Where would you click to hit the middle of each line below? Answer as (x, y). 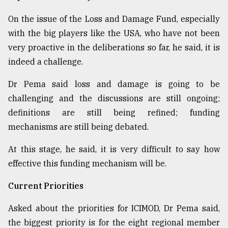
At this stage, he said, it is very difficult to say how (114, 149)
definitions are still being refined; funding (114, 113)
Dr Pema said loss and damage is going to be (114, 84)
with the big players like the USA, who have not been (114, 33)
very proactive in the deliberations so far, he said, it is (114, 48)
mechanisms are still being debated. (78, 127)
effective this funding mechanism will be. (87, 164)
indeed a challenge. (46, 62)
